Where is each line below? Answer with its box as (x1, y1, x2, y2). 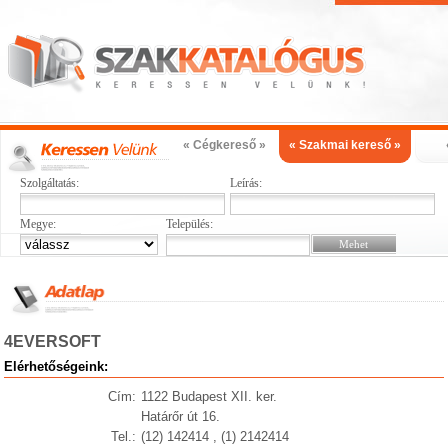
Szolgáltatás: (20, 176, 79, 190)
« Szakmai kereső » (289, 138, 401, 152)
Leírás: (229, 176, 262, 190)
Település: (165, 217, 213, 231)
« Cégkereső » (182, 138, 266, 152)
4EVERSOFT (4, 333, 102, 350)
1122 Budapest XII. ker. (140, 389, 277, 404)
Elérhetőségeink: (4, 359, 109, 374)
